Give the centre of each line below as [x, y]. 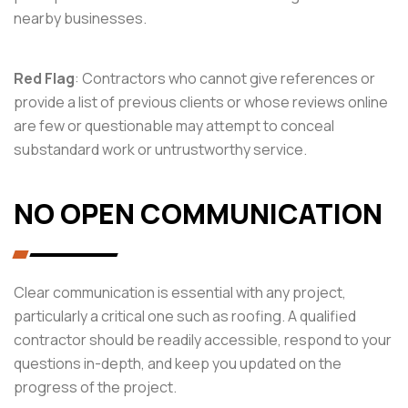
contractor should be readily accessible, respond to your [203, 339]
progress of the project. [95, 387]
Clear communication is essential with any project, [180, 292]
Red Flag [44, 78]
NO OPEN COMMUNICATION [198, 213]
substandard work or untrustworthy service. [160, 149]
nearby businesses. [80, 18]
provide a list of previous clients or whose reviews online [201, 102]
